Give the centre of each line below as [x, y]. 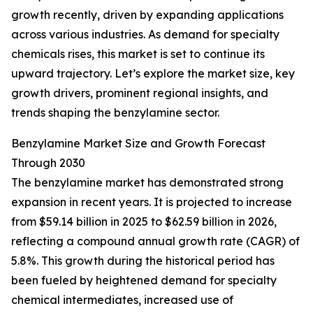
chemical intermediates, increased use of [122, 300]
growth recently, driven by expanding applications [147, 15]
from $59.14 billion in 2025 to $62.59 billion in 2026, [144, 222]
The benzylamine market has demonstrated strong [147, 183]
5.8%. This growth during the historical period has [143, 261]
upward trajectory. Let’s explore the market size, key [153, 74]
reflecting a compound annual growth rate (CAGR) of [155, 241]
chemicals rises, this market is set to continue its [138, 54]
